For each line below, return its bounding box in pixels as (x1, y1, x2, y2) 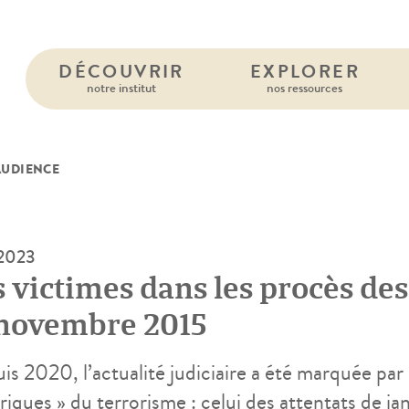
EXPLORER (249, 58, 360, 85)
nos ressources (267, 78, 343, 98)
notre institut (86, 78, 156, 98)
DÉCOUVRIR (58, 58, 184, 85)
